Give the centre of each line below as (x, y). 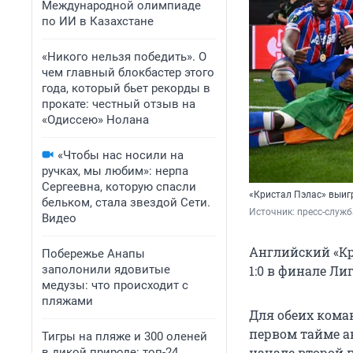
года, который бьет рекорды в (126, 88)
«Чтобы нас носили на (121, 155)
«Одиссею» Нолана (95, 120)
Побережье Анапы (93, 254)
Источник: (273, 212)
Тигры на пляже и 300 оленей (124, 336)
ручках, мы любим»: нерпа (115, 171)
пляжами (67, 301)
